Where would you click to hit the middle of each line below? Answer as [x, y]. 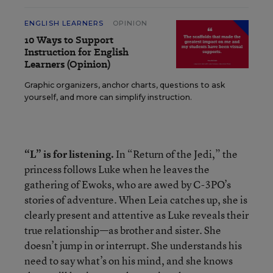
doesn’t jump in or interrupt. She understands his [133, 245]
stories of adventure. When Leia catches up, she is [136, 200]
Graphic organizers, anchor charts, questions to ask [125, 85]
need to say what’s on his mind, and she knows [129, 261]
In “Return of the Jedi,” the [176, 154]
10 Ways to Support [69, 40]
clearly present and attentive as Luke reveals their [136, 215]
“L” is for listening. [69, 154]
